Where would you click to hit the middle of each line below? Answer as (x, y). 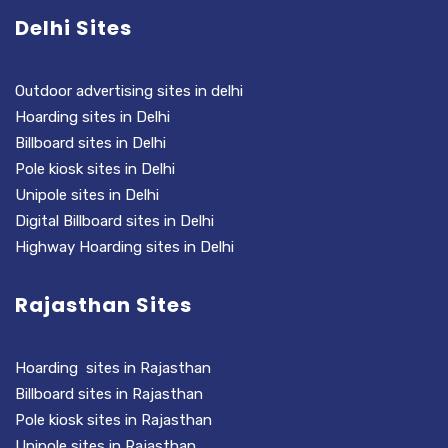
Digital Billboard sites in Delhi (116, 221)
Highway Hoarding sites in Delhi (126, 247)
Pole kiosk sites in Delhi (97, 169)
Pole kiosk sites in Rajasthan (113, 420)
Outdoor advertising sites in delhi (129, 91)
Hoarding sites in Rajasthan (113, 368)
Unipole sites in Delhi (87, 195)
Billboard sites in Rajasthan (109, 394)
